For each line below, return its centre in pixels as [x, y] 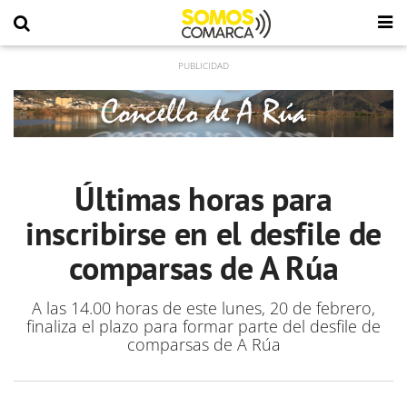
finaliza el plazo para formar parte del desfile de [203, 326]
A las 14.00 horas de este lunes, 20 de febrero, [203, 308]
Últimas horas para [203, 199]
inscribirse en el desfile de [203, 233]
